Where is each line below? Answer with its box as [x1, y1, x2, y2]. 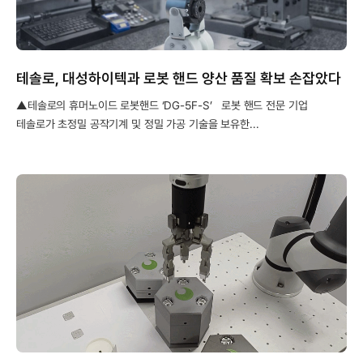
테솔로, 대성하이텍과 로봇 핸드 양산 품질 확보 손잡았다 [16, 70, 341, 87]
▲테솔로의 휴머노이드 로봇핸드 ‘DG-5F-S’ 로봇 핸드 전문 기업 [16, 99, 308, 112]
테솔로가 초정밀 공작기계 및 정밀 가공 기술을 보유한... [16, 117, 259, 130]
